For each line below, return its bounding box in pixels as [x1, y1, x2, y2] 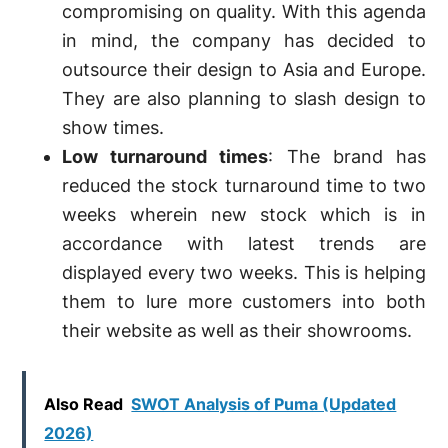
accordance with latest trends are [62, 233, 426, 254]
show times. [62, 117, 165, 138]
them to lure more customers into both [62, 291, 426, 312]
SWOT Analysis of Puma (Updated [131, 394, 397, 414]
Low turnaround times [62, 146, 269, 167]
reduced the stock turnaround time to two [62, 175, 426, 196]
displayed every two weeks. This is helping [62, 262, 426, 283]
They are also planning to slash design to [62, 88, 426, 109]
